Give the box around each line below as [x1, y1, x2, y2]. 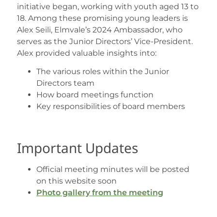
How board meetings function [36, 90, 154, 100]
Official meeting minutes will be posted [36, 165, 189, 174]
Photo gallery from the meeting [36, 188, 163, 198]
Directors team [36, 78, 94, 88]
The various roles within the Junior [36, 67, 169, 77]
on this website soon [36, 176, 117, 186]
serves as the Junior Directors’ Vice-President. [17, 36, 193, 46]
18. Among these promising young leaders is [17, 13, 188, 23]
